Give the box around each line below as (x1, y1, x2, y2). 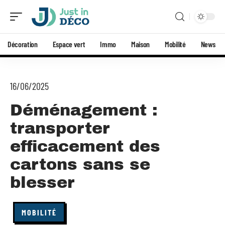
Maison (131, 39, 150, 49)
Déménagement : (10, 101, 158, 119)
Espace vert (52, 39, 85, 49)
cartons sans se (10, 156, 150, 173)
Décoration (8, 39, 38, 49)
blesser (10, 174, 74, 191)
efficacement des (10, 138, 160, 155)
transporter (10, 120, 109, 137)
